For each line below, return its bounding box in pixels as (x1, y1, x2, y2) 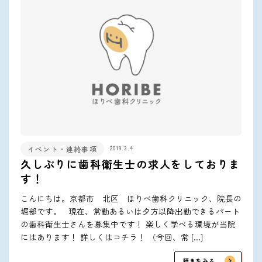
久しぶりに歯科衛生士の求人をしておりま (20, 156, 241, 171)
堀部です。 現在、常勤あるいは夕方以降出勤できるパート (20, 205, 240, 217)
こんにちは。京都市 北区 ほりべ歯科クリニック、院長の (20, 192, 242, 204)
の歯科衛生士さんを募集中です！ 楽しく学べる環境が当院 (20, 218, 236, 230)
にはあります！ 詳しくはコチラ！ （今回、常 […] (20, 230, 203, 243)
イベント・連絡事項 (27, 143, 97, 154)
